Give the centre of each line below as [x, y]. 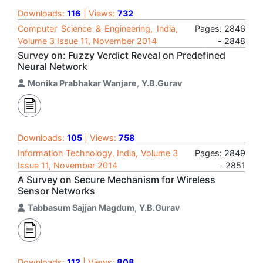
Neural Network [53, 66]
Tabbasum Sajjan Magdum [81, 208]
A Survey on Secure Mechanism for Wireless [117, 180]
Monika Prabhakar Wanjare [82, 83]
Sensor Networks [56, 191]
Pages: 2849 [220, 153]
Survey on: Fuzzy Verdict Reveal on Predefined [122, 55]
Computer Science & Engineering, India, [98, 28]
